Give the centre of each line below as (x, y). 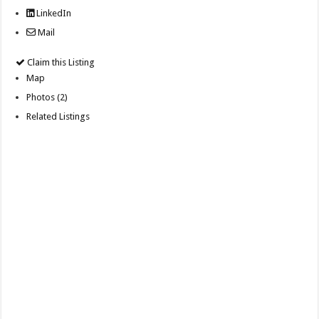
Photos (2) (47, 98)
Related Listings (58, 117)
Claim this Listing (60, 63)
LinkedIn (53, 14)
